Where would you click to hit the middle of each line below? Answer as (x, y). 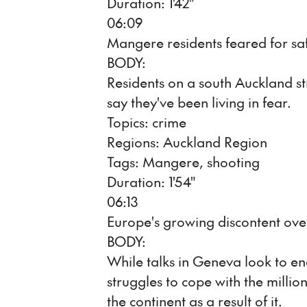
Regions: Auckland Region (187, 142)
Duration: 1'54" (151, 182)
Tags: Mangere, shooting (183, 162)
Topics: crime (147, 122)
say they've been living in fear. (199, 102)
